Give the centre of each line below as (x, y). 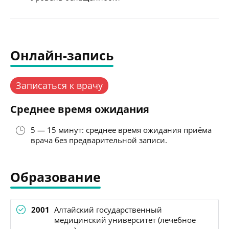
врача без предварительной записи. (99, 140)
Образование (55, 177)
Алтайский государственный (108, 209)
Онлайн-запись (62, 55)
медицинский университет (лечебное (125, 220)
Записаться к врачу (59, 85)
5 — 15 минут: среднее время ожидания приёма (121, 130)
